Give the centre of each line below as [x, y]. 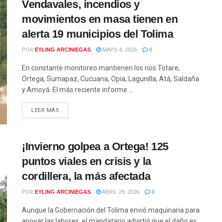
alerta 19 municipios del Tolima [98, 34]
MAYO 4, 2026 [119, 50]
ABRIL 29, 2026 [120, 192]
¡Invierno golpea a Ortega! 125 [95, 147]
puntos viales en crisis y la [86, 162]
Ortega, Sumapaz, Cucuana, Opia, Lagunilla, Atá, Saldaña [111, 79]
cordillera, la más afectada [86, 176]
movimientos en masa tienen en [100, 19]
